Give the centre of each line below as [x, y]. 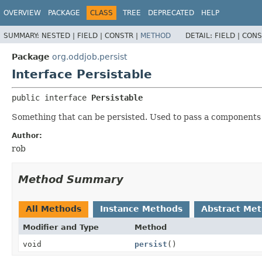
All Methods [54, 208]
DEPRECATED [171, 13]
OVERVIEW [22, 13]
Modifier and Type [61, 227]
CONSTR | [123, 35]
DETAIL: [200, 35]
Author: [27, 135]
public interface [51, 97]
